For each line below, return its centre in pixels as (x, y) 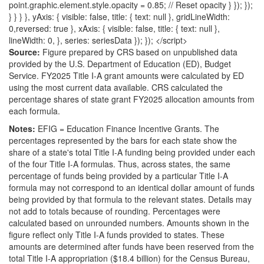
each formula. (34, 110)
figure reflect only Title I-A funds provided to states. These (117, 234)
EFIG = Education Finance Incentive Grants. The (127, 128)
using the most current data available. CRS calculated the (116, 87)
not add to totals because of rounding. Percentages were (115, 211)
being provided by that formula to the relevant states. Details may (130, 199)
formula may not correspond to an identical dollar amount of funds (132, 187)
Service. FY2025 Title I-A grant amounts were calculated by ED (126, 75)
